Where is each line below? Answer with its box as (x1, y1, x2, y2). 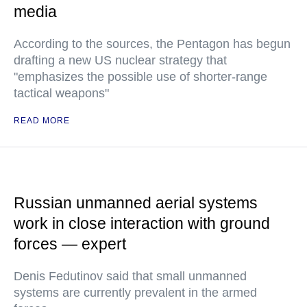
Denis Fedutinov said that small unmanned (14, 269, 247, 283)
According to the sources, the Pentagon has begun (14, 37, 291, 51)
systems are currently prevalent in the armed (14, 286, 257, 299)
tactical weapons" (14, 86, 109, 100)
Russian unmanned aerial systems (14, 194, 258, 212)
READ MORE (14, 116, 70, 125)
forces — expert (14, 235, 126, 253)
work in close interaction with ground (14, 214, 270, 232)
